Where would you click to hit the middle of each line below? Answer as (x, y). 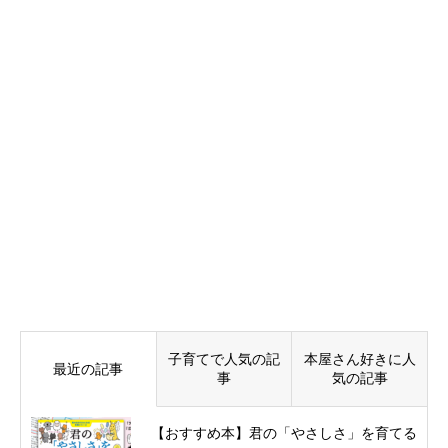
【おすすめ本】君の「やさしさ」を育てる (284, 433)
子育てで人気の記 (224, 359)
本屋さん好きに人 (359, 359)
